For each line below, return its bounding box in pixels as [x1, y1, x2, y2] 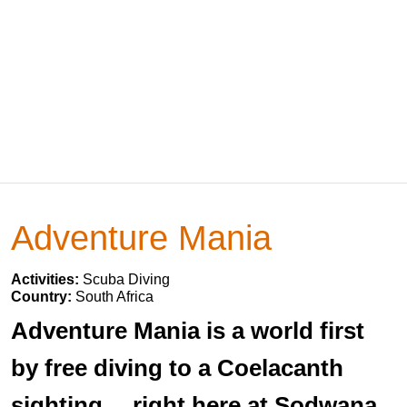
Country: [11, 289, 75, 304]
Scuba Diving [83, 272, 170, 287]
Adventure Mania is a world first [11, 317, 364, 344]
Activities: [11, 272, 83, 287]
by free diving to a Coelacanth [11, 354, 343, 382]
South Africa [75, 289, 154, 304]
